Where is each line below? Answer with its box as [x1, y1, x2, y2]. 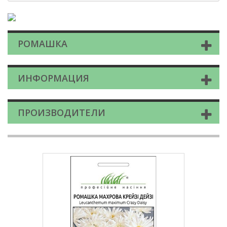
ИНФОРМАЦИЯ [18, 72, 89, 85]
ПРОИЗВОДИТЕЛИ [18, 106, 105, 119]
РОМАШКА [18, 37, 67, 50]
